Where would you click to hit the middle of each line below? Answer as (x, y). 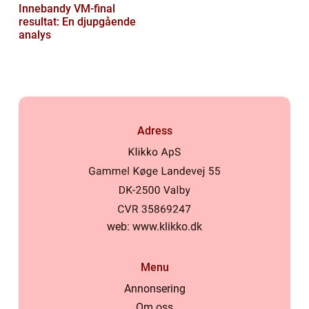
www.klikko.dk (167, 227)
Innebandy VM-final (67, 8)
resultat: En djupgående (77, 21)
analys (35, 34)
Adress (154, 130)
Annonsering (154, 289)
